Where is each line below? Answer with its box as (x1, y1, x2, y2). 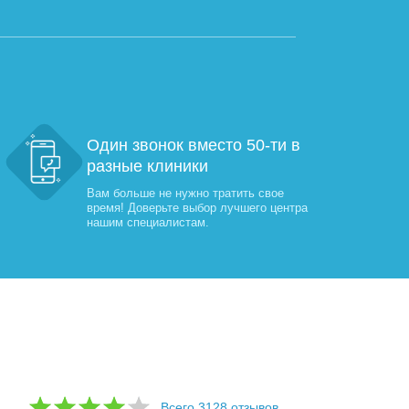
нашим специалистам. (86, 215, 209, 229)
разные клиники (86, 157, 208, 175)
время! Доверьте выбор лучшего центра (86, 201, 308, 215)
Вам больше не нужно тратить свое (86, 186, 284, 200)
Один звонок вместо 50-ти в (86, 136, 300, 154)
